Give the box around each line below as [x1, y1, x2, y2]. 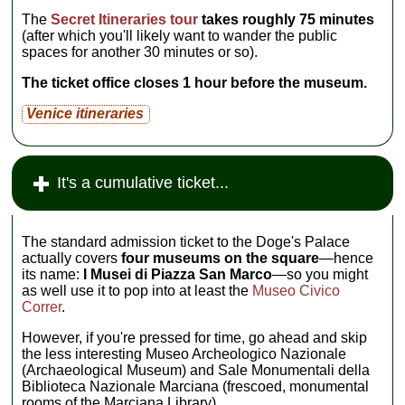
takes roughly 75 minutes [198, 12, 375, 28]
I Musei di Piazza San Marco [83, 267, 273, 283]
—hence [319, 250, 374, 267]
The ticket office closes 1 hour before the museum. [22, 75, 368, 91]
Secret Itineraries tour [51, 12, 199, 28]
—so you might [272, 267, 369, 283]
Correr [22, 299, 62, 316]
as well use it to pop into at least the [22, 283, 253, 299]
